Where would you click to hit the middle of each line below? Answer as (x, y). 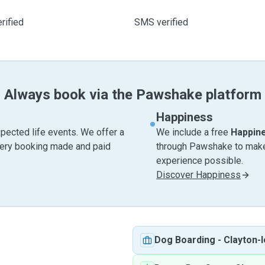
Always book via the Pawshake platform (132, 95)
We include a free (193, 132)
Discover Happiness (198, 175)
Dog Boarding (185, 240)
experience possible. (200, 161)
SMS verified (161, 22)
